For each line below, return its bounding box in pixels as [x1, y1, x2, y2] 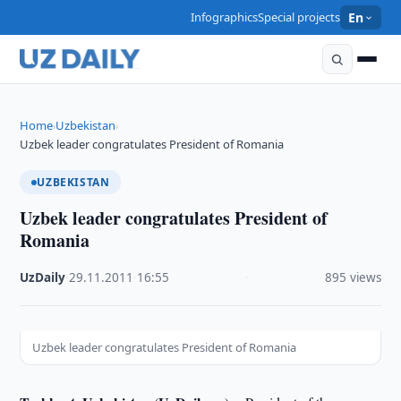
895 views [324, 269, 381, 286]
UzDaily [20, 269, 66, 286]
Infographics [191, 9, 259, 25]
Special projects [258, 9, 341, 25]
